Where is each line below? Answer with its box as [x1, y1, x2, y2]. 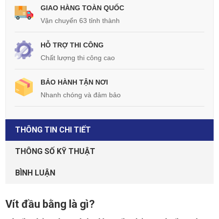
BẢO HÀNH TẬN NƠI [41, 78, 108, 87]
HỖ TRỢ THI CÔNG [41, 41, 104, 49]
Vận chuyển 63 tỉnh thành [41, 17, 120, 25]
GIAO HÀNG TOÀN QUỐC [41, 4, 124, 12]
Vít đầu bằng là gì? [5, 198, 95, 211]
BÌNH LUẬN [15, 168, 55, 178]
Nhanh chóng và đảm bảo [41, 91, 121, 99]
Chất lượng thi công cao [41, 54, 115, 62]
